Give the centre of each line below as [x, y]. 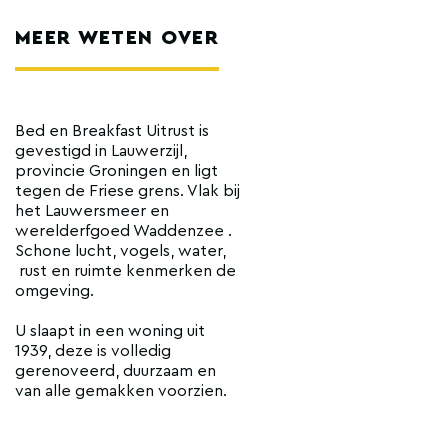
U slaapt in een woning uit [110, 330]
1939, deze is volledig [93, 350]
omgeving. [54, 290]
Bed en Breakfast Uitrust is [112, 130]
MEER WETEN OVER [117, 37]
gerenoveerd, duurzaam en [115, 370]
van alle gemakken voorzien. [121, 390]
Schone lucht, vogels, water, [120, 250]
